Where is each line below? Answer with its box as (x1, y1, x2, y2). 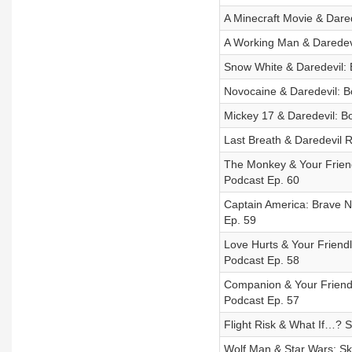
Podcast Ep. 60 (223, 174, 299, 186)
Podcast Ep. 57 (223, 294, 299, 306)
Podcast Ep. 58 (223, 254, 299, 266)
